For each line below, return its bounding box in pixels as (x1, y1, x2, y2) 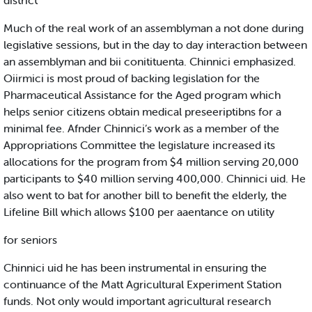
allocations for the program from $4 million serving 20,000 (3, 155, 299, 169)
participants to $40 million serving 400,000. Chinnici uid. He (3, 171, 306, 186)
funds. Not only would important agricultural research (3, 294, 271, 309)
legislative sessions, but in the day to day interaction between (3, 38, 307, 52)
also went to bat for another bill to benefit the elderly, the (3, 188, 287, 203)
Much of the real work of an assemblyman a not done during (3, 21, 304, 36)
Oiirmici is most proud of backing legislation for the (3, 71, 260, 86)
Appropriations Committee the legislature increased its (3, 138, 275, 153)
